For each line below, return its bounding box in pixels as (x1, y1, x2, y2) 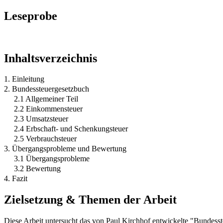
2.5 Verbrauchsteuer (14, 134, 77, 143)
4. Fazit (4, 174, 27, 183)
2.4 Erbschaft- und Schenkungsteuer (14, 124, 128, 133)
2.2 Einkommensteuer (14, 105, 83, 113)
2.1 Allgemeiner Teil (14, 95, 78, 104)
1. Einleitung (4, 75, 44, 84)
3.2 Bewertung (14, 164, 61, 173)
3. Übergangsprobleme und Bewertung (4, 144, 126, 153)
